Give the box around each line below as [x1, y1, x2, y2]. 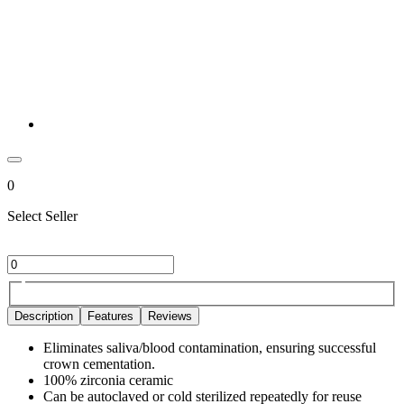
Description [14, 308, 73, 323]
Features [87, 308, 133, 323]
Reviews [148, 308, 192, 323]
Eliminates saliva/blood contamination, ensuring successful [43, 339, 376, 355]
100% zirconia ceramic [43, 372, 173, 388]
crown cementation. [43, 355, 155, 372]
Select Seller [7, 208, 78, 225]
